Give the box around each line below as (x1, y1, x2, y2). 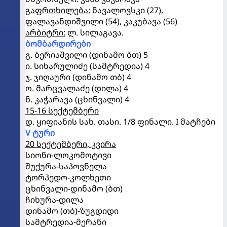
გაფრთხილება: (25, 5, 90, 16)
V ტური (25, 127, 55, 138)
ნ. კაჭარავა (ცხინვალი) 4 (25, 94, 129, 105)
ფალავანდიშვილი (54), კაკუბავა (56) (25, 16, 177, 27)
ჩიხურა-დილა (25, 194, 84, 205)
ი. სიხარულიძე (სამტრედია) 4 (25, 60, 149, 71)
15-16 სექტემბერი (25, 105, 99, 116)
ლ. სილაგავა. (65, 27, 124, 38)
